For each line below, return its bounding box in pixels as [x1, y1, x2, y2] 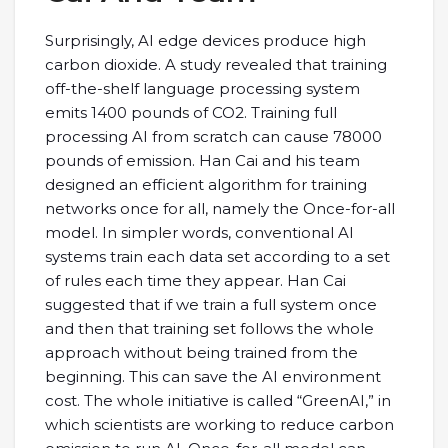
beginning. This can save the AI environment [45, 367, 381, 386]
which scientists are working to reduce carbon [45, 415, 394, 434]
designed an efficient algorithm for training [45, 175, 367, 194]
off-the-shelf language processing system [45, 79, 360, 98]
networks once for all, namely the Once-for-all [45, 199, 395, 218]
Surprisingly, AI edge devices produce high [45, 31, 366, 50]
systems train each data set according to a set [45, 247, 390, 266]
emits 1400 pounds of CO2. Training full [45, 103, 337, 122]
